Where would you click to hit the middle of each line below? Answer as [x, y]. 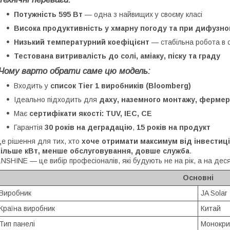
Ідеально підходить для [56, 99]
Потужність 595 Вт [48, 14]
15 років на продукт [174, 127]
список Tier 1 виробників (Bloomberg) [121, 85]
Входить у [32, 85]
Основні [198, 177]
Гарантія [29, 127]
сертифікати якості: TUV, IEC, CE [91, 113]
